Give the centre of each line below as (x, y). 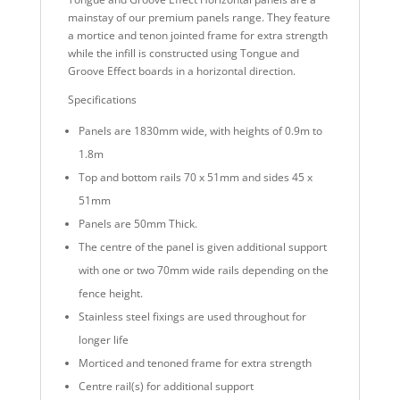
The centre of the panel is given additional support (202, 247)
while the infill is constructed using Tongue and (183, 54)
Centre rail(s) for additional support (166, 387)
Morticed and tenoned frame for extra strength (195, 363)
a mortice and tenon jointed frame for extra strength (197, 36)
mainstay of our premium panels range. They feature (199, 18)
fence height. (110, 294)
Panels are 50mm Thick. (137, 224)
